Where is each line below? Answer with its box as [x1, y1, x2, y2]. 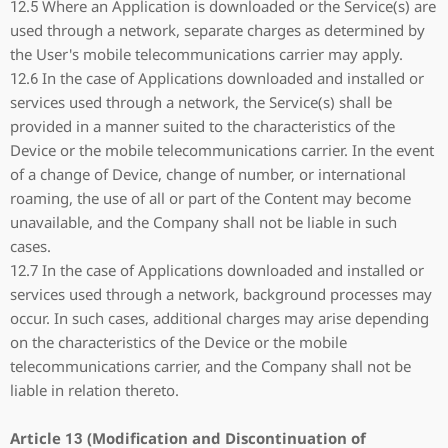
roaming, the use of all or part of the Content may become [10, 188, 411, 208]
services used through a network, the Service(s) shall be [10, 92, 392, 112]
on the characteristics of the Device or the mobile [10, 332, 347, 352]
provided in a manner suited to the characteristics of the [10, 116, 395, 136]
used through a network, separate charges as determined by [10, 20, 425, 40]
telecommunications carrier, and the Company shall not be [10, 356, 411, 376]
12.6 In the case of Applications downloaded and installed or [10, 68, 424, 88]
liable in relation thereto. [10, 380, 179, 400]
